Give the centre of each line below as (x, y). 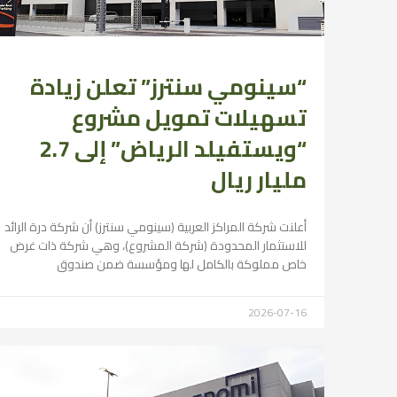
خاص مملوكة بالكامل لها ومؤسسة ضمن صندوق (182, 264)
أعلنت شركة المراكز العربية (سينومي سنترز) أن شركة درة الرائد (156, 226)
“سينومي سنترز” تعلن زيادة (168, 86)
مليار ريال (259, 179)
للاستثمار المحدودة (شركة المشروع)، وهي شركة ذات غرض (158, 245)
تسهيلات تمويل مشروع (189, 117)
